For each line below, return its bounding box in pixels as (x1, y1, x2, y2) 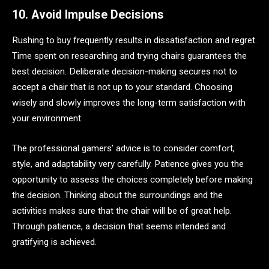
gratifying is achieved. (12, 236, 97, 247)
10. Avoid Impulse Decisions (12, 8, 164, 22)
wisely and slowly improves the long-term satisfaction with (12, 97, 246, 109)
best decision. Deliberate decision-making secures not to (12, 66, 237, 77)
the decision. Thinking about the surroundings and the (12, 189, 223, 201)
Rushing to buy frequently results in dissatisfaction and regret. (12, 35, 257, 46)
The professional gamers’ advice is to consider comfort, (12, 142, 235, 154)
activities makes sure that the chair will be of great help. (12, 205, 232, 216)
